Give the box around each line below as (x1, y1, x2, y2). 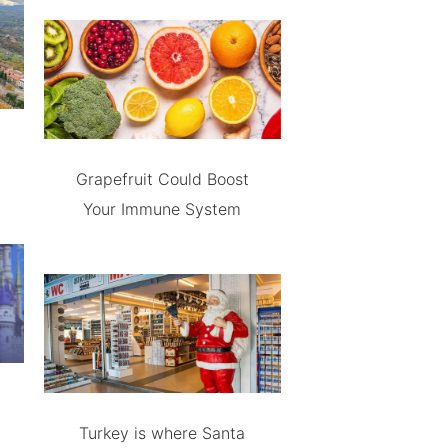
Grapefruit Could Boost (75, 168, 249, 189)
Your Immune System (83, 198, 242, 219)
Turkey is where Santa (79, 422, 246, 443)
